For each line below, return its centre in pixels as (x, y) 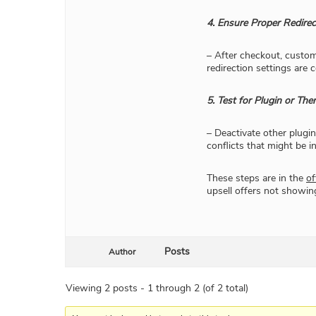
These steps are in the (256, 178)
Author (122, 252)
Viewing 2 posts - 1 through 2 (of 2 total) (157, 288)
